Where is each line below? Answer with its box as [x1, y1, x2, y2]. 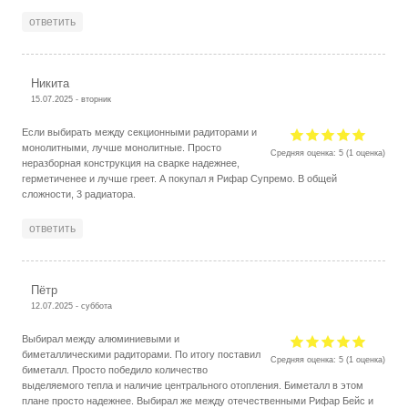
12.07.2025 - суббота [31, 300, 113, 311]
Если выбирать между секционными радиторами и [22, 126, 258, 138]
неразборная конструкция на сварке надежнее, [22, 157, 240, 168]
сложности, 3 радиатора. [22, 188, 137, 199]
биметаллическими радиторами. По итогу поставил [22, 348, 261, 360]
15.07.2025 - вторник [31, 93, 112, 104]
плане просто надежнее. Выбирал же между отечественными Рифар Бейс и [22, 394, 374, 406]
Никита [31, 76, 70, 90]
